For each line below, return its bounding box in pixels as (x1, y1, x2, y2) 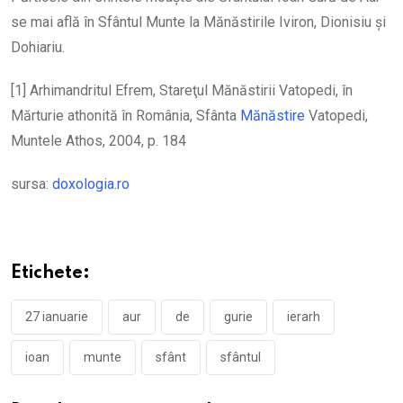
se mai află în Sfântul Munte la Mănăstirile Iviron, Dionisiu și (11, 13, 386, 31)
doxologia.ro (52, 175, 130, 193)
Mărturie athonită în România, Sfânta (11, 107, 240, 124)
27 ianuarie (25, 309, 88, 324)
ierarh (287, 309, 320, 324)
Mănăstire (240, 107, 305, 124)
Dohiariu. (11, 39, 65, 56)
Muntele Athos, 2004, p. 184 (11, 132, 186, 149)
